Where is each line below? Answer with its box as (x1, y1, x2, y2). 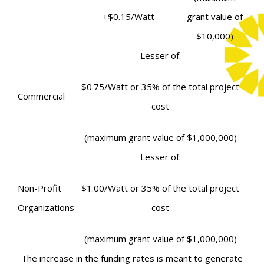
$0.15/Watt (108, 10, 154, 22)
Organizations (18, 201, 74, 213)
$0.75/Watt (81, 80, 130, 93)
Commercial (18, 90, 65, 102)
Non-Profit (18, 181, 61, 194)
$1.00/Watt (81, 181, 130, 194)
